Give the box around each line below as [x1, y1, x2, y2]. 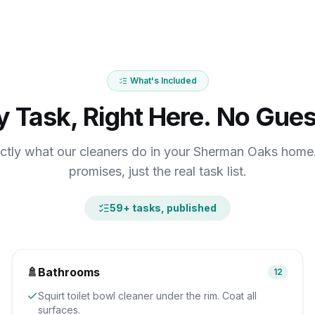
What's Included [129, 75, 197, 86]
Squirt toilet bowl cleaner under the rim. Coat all [38, 290, 257, 302]
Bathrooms [38, 265, 101, 279]
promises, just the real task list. [68, 164, 247, 179]
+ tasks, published [123, 202, 217, 214]
